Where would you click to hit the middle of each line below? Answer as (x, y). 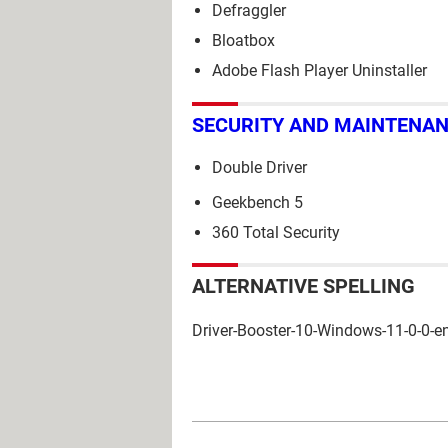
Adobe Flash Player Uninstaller (319, 70)
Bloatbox (243, 40)
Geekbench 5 (257, 203)
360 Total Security (276, 233)
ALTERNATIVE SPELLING (303, 286)
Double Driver (259, 168)
